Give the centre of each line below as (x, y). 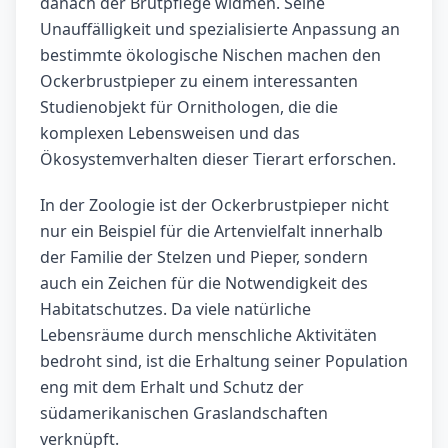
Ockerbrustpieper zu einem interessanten (199, 81)
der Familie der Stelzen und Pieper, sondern (204, 257)
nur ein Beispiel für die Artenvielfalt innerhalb (211, 231)
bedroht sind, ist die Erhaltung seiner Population (224, 361)
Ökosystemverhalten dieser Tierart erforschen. (218, 159)
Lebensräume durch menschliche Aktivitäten (208, 335)
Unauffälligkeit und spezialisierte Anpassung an (220, 29)
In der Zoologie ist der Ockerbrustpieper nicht (214, 205)
